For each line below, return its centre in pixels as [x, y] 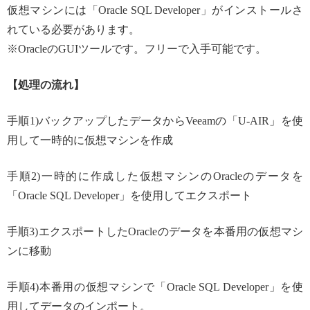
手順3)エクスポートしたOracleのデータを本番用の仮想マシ [155, 232]
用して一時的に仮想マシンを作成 [90, 140]
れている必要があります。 [73, 30]
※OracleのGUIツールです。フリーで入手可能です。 [137, 49]
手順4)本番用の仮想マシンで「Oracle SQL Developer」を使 [155, 287]
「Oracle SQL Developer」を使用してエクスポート [129, 196]
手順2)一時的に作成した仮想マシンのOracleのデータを [155, 176]
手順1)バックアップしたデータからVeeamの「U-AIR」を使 [155, 121]
